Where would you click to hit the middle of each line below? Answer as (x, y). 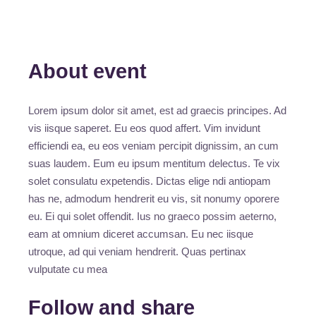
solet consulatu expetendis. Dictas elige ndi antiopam (150, 181)
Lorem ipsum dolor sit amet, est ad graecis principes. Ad (158, 111)
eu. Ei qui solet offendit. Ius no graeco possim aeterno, (153, 217)
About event (87, 72)
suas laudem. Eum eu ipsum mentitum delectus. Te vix (154, 164)
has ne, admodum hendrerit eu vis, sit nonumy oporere (154, 199)
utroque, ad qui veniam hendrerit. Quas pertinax (138, 252)
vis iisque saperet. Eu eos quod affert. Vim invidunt (145, 128)
